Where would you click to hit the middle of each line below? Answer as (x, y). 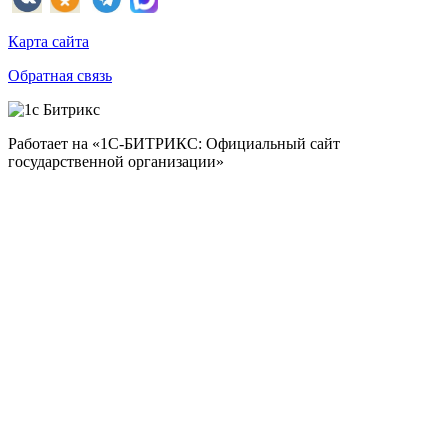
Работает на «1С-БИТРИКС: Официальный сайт (174, 144)
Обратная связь (60, 76)
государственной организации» (116, 162)
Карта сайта (48, 42)
